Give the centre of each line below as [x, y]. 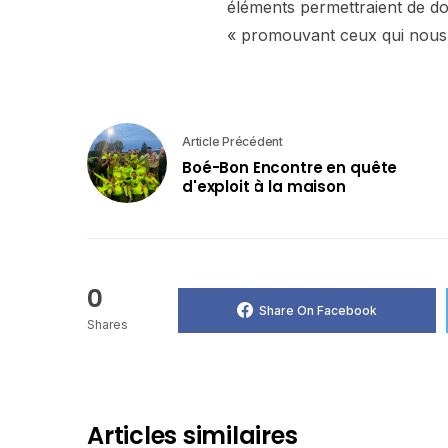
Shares [107, 325]
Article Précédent [232, 141]
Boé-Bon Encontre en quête [290, 167]
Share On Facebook [317, 310]
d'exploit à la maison [264, 186]
